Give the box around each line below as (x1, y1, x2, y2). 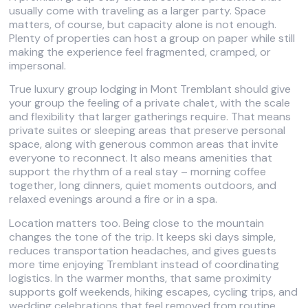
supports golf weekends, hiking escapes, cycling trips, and (9, 284, 298, 299)
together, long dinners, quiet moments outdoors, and (9, 178, 277, 193)
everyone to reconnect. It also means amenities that (9, 151, 273, 166)
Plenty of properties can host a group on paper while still (9, 30, 296, 45)
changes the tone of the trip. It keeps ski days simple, (9, 229, 276, 244)
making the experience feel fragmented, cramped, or (9, 44, 272, 59)
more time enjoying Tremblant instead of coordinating (9, 256, 280, 272)
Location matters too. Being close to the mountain (9, 215, 265, 230)
